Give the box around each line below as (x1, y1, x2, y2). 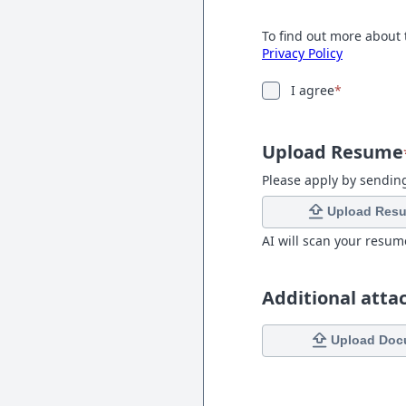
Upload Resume (262, 139, 403, 164)
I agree (291, 81, 334, 99)
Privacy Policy (262, 43, 343, 62)
